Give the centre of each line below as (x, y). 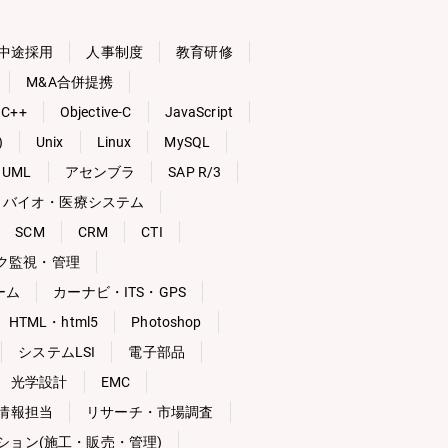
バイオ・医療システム (73, 202)
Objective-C (95, 112)
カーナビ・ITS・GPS (120, 292)
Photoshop (166, 322)
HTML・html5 (53, 322)
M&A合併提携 (70, 82)
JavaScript (199, 112)
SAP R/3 (195, 172)
